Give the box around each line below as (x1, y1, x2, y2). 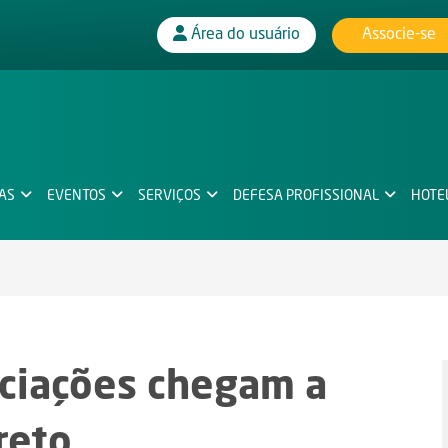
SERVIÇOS (137, 188, 201, 203)
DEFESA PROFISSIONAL (232, 188, 379, 203)
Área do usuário (191, 27, 300, 43)
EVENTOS (47, 188, 107, 203)
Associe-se (362, 26, 436, 43)
